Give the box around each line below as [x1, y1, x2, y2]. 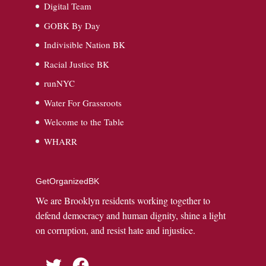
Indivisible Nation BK [43, 39, 125, 51]
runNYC [43, 77, 75, 90]
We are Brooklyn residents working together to [35, 194, 210, 207]
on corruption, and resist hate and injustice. [35, 223, 195, 236]
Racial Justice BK [43, 58, 109, 70]
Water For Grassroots [43, 96, 122, 109]
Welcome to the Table [43, 116, 124, 128]
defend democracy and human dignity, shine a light [35, 208, 226, 221]
